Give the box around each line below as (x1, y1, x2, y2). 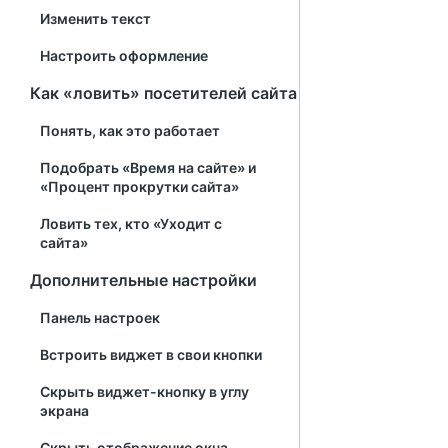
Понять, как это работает (40, 122, 220, 139)
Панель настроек (40, 309, 160, 326)
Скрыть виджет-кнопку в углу (40, 383, 249, 400)
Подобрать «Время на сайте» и (40, 159, 256, 176)
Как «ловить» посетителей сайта (30, 83, 297, 103)
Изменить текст (40, 10, 151, 27)
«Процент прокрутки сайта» (40, 178, 239, 195)
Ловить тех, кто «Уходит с (40, 215, 222, 232)
